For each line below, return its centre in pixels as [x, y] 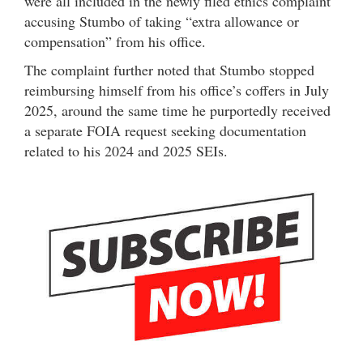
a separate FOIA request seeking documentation [165, 130]
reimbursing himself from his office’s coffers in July [177, 90]
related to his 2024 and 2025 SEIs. [126, 150]
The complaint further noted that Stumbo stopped [169, 69]
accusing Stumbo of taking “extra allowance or [162, 21]
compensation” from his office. [115, 41]
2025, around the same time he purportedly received [177, 110]
